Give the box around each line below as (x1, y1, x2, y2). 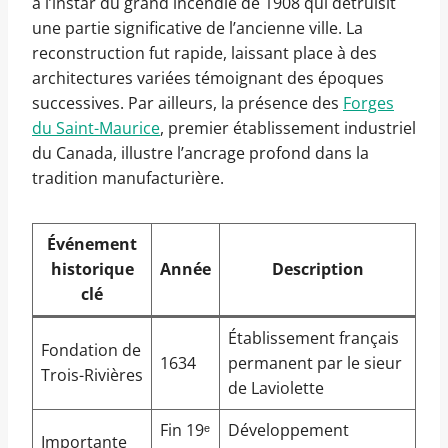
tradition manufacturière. (32, 167, 224, 190)
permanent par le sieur (228, 352, 402, 375)
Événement (47, 233, 137, 256)
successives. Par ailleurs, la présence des (32, 92, 343, 115)
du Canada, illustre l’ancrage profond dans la (32, 142, 369, 165)
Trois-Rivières (41, 364, 143, 387)
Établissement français (228, 327, 399, 350)
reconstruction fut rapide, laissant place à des (32, 42, 377, 65)
